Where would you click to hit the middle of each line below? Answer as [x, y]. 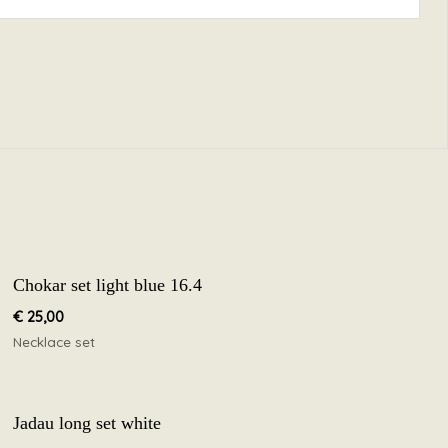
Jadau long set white [87, 423]
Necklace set [54, 341]
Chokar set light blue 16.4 [108, 284]
